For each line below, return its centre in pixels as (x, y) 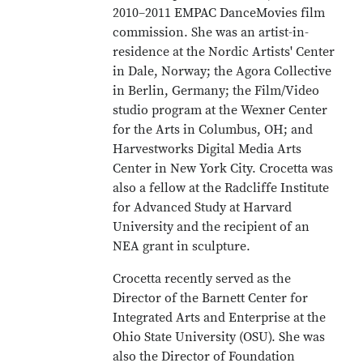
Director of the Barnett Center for (211, 298)
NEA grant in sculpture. (182, 246)
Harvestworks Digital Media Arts (207, 149)
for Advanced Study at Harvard (203, 207)
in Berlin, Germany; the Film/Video (216, 91)
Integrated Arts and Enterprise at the (220, 318)
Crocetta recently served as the (202, 279)
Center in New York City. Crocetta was (223, 169)
